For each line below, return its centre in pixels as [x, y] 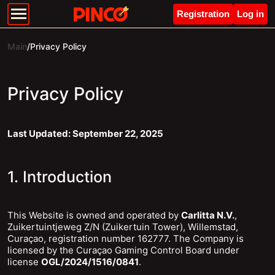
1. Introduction [60, 177]
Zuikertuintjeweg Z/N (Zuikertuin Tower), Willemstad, [123, 227]
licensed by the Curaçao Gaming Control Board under [123, 250]
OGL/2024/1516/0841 [90, 262]
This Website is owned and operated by [94, 215]
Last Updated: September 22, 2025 [85, 134]
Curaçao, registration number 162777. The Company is [126, 238]
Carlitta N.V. [208, 215]
